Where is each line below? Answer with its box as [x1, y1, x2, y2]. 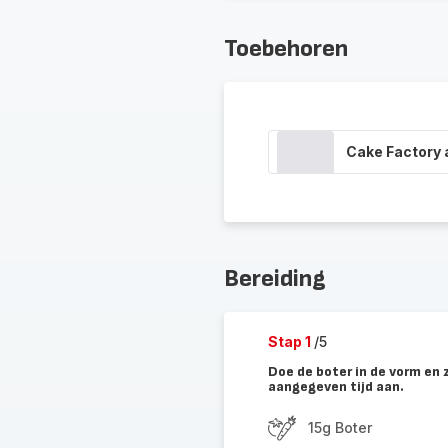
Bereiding [223, 264, 326, 293]
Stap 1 [267, 333, 314, 350]
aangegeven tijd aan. [267, 378, 404, 395]
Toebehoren [223, 34, 348, 63]
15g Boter [307, 419, 372, 436]
